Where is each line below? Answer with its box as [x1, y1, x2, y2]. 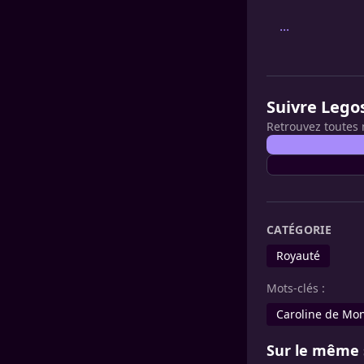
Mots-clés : [266, 280, 325, 296]
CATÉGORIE [266, 222, 332, 237]
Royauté [276, 248, 320, 263]
